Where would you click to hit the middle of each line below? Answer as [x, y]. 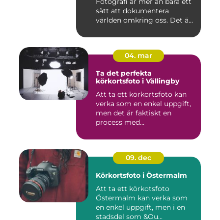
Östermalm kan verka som [142, 198]
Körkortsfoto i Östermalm [141, 176]
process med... [120, 123]
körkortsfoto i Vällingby [137, 81]
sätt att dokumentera [132, 11]
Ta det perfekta [124, 73]
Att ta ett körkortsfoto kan [141, 95]
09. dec [138, 158]
